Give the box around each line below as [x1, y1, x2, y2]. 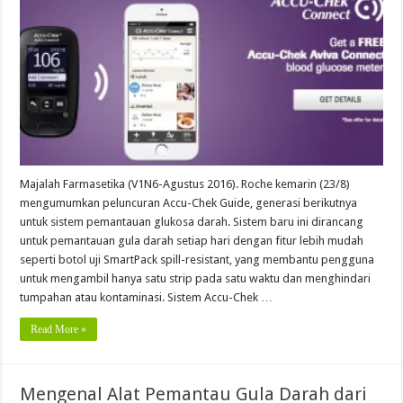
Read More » [31, 322, 87, 336]
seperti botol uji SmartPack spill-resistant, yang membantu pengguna [20, 252, 375, 266]
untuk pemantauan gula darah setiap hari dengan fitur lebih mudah [20, 233, 364, 247]
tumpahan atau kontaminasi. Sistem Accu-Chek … [20, 290, 273, 304]
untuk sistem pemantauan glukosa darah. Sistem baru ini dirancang [20, 214, 364, 228]
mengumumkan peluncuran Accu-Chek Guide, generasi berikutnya [20, 195, 358, 210]
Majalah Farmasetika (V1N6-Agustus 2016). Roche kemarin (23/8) [20, 176, 351, 191]
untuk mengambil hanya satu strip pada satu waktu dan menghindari [20, 271, 372, 285]
